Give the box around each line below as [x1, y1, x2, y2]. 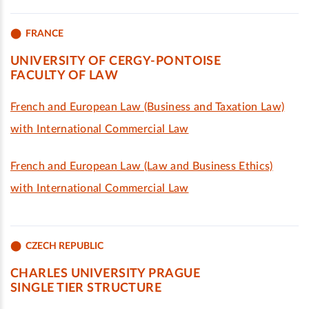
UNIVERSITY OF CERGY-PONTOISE [10, 55, 221, 68]
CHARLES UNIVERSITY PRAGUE [10, 268, 200, 280]
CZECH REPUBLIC [26, 241, 103, 251]
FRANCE [26, 28, 63, 39]
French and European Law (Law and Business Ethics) [10, 161, 273, 172]
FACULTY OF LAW [10, 70, 119, 82]
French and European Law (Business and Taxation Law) [10, 101, 285, 112]
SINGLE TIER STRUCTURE [10, 282, 162, 295]
